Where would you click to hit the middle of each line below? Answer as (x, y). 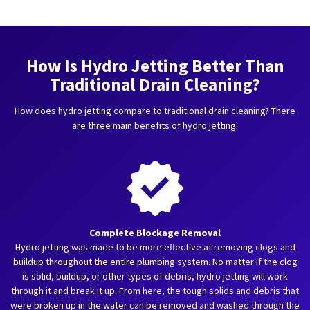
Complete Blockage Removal (155, 232)
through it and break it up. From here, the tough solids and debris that (155, 291)
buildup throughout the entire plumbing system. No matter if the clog (155, 262)
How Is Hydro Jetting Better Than (155, 66)
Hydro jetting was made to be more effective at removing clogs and (155, 247)
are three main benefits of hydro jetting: (155, 125)
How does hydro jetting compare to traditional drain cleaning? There (155, 111)
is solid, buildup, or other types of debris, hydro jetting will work (155, 276)
